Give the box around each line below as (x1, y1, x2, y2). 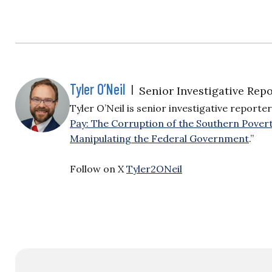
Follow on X (70, 163, 126, 175)
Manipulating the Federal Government (70, 132, 249, 144)
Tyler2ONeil (126, 163, 182, 175)
